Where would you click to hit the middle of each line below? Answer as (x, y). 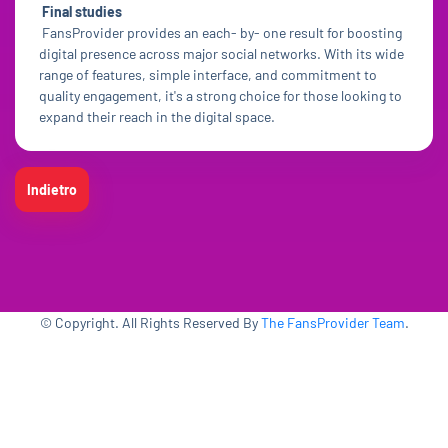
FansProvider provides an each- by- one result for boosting (220, 32)
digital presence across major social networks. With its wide (221, 53)
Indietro (52, 189)
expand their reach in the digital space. (157, 116)
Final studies (83, 11)
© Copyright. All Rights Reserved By (150, 322)
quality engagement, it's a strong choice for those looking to (220, 95)
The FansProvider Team (332, 322)
